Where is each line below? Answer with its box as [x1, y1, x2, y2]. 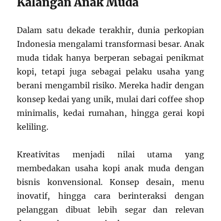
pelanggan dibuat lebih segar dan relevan [17, 205, 204, 215]
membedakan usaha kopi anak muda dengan [17, 163, 204, 174]
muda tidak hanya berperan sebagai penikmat [17, 53, 204, 63]
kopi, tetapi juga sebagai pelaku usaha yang [17, 67, 204, 77]
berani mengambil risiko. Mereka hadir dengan [17, 80, 204, 91]
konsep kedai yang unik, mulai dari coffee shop [17, 94, 204, 105]
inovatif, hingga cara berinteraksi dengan [17, 191, 204, 201]
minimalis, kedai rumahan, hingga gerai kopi [17, 108, 204, 118]
